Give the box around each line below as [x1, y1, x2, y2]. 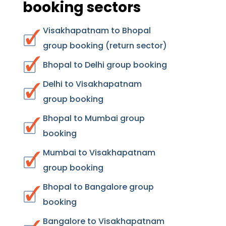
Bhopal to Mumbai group [43, 112, 145, 124]
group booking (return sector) [43, 40, 167, 51]
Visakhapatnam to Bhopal [43, 25, 151, 36]
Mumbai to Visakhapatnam [43, 147, 155, 158]
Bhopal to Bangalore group [43, 181, 154, 193]
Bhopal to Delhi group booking [43, 59, 167, 71]
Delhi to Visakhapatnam [43, 78, 142, 90]
